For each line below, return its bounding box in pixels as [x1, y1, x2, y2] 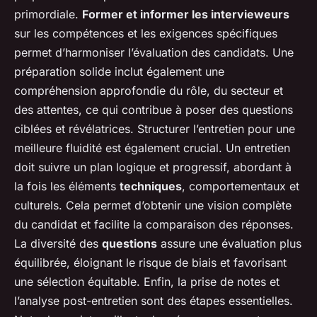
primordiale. [14, 7, 82, 22]
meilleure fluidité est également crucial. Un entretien [14, 141, 290, 156]
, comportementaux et [182, 179, 299, 194]
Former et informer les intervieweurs [82, 7, 289, 22]
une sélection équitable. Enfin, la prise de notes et [14, 275, 279, 289]
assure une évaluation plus [157, 236, 301, 251]
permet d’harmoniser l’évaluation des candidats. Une [14, 45, 294, 60]
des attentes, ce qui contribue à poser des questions [14, 103, 293, 117]
